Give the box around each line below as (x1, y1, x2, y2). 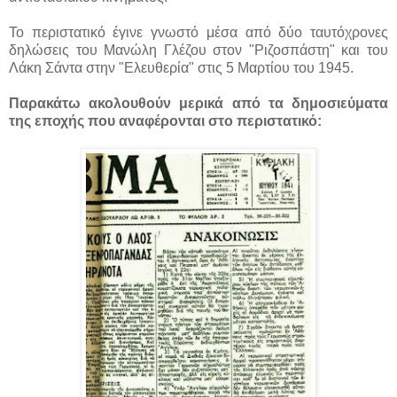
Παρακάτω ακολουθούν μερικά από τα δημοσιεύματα (9, 95, 388, 111)
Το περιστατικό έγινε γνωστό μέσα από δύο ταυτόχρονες (9, 24, 388, 40)
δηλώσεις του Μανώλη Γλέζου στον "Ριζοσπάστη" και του (9, 42, 388, 58)
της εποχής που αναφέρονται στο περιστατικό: (9, 113, 322, 128)
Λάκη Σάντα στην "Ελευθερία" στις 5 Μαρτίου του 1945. (9, 59, 354, 75)
